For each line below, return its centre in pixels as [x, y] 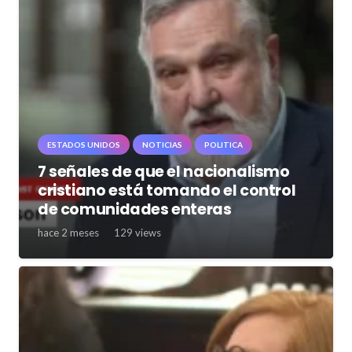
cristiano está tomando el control [167, 190]
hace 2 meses [68, 232]
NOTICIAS [162, 144]
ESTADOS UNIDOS [84, 144]
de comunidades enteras [135, 209]
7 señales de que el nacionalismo [164, 171]
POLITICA [224, 144]
